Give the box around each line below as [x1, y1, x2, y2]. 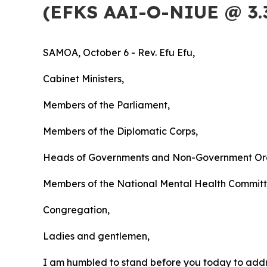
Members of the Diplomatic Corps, [43, 125, 198, 137]
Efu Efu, [159, 46, 195, 58]
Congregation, [43, 204, 110, 216]
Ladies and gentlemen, [43, 230, 150, 242]
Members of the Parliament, [43, 99, 170, 111]
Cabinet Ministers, [43, 73, 124, 85]
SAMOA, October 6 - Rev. [43, 46, 159, 58]
